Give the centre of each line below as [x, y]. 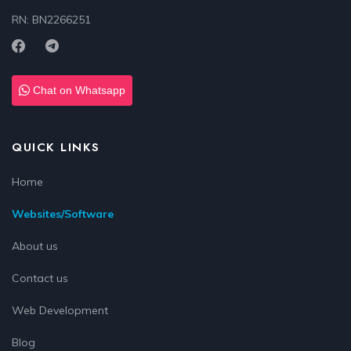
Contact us [40, 278]
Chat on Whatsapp [78, 90]
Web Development [60, 310]
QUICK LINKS [56, 147]
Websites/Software [63, 213]
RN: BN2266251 [51, 19]
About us [35, 246]
